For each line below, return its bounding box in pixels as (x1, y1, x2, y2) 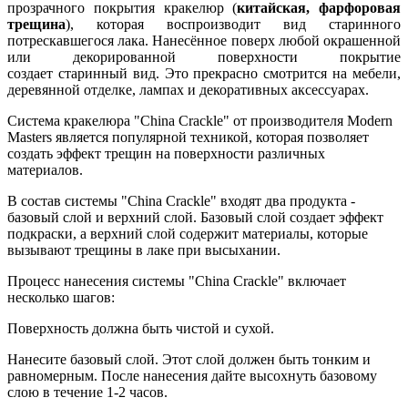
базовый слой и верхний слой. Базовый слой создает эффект (7, 209, 383, 226)
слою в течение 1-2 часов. (7, 384, 168, 401)
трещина (7, 16, 66, 33)
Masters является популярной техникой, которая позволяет (7, 129, 369, 146)
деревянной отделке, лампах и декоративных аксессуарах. (7, 82, 372, 98)
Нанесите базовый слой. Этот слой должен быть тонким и (7, 352, 371, 368)
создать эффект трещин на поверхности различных (7, 146, 325, 162)
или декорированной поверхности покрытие (7, 49, 401, 66)
